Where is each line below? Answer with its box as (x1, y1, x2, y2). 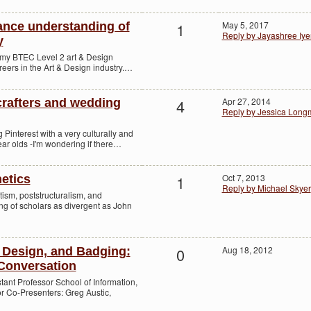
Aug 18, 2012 (221, 244, 273, 256)
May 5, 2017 (221, 19, 269, 31)
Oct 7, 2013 (221, 171, 265, 184)
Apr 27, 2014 (221, 95, 271, 108)
